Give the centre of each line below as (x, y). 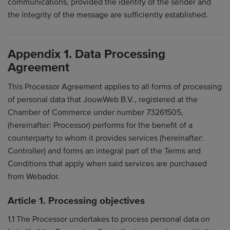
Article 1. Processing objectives (76, 201)
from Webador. (34, 177)
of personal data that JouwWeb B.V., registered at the (103, 100)
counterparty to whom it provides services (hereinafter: (106, 138)
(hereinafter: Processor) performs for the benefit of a (100, 125)
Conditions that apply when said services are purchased (107, 164)
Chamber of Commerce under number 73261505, (95, 112)
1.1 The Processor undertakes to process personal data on (109, 219)
